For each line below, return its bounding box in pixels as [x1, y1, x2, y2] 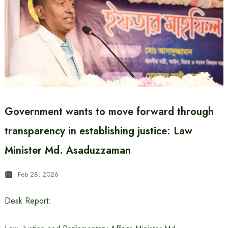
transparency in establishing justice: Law [4, 124, 192, 138]
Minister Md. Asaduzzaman [4, 143, 131, 158]
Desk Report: [4, 195, 51, 207]
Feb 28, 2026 [17, 169, 59, 179]
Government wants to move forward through [4, 104, 214, 119]
